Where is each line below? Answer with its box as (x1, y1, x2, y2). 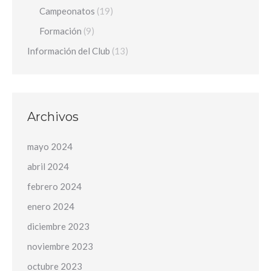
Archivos (27, 109, 79, 124)
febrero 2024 (27, 181, 82, 192)
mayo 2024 (27, 141, 73, 152)
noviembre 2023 (27, 241, 93, 252)
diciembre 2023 (27, 221, 90, 232)
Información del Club (27, 45, 110, 56)
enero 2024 (27, 201, 74, 212)
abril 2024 (27, 161, 69, 172)
